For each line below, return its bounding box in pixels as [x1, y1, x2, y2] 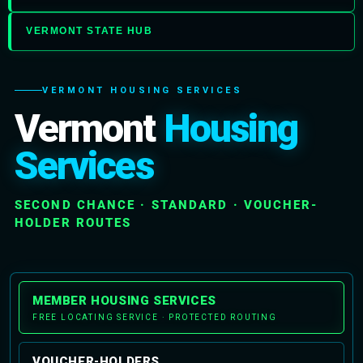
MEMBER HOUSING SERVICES [32, 293, 216, 308]
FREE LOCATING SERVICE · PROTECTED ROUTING [32, 312, 277, 322]
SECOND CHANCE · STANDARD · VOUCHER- [15, 197, 318, 212]
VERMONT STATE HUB [26, 25, 153, 37]
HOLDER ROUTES [15, 215, 132, 230]
